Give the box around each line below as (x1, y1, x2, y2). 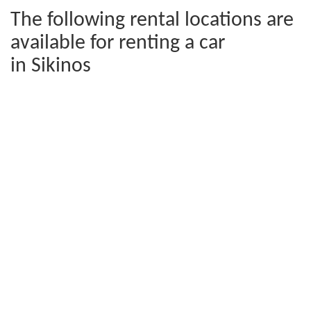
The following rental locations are (10, 10, 294, 32)
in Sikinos (10, 56, 91, 78)
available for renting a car (10, 33, 225, 55)
